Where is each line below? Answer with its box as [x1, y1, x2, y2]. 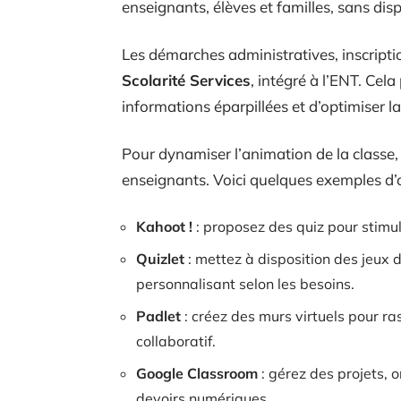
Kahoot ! [136, 217, 192, 235]
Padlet [136, 306, 181, 325]
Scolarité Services [122, 70, 251, 90]
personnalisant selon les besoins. [136, 274, 354, 293]
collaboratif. [136, 331, 216, 350]
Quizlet [136, 249, 184, 268]
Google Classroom [136, 363, 258, 382]
